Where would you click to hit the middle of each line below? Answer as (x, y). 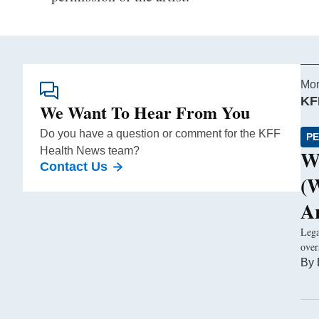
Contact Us (74, 167)
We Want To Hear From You (145, 113)
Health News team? (90, 151)
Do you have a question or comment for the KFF (160, 134)
